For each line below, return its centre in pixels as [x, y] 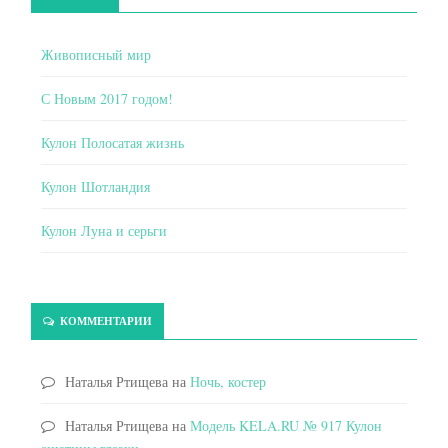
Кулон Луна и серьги [104, 230]
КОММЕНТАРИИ [104, 320]
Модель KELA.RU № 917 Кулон [286, 425]
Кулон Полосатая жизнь [112, 142]
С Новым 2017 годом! [107, 98]
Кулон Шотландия [95, 186]
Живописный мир [96, 54]
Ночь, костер [228, 381]
